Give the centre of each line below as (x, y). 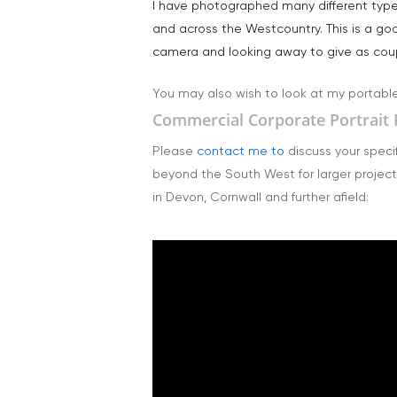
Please (175, 152)
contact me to (241, 152)
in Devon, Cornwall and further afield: (261, 198)
